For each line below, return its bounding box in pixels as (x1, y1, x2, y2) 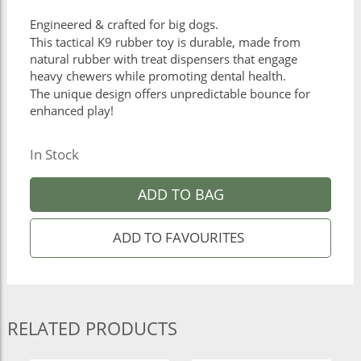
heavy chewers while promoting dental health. (29, 68, 286, 85)
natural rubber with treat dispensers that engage (29, 51, 297, 68)
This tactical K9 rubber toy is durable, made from (29, 34, 301, 52)
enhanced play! (29, 102, 114, 120)
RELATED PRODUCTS (6, 315, 177, 340)
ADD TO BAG (137, 184, 224, 204)
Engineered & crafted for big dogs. (29, 16, 218, 34)
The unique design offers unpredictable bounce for (29, 85, 310, 103)
